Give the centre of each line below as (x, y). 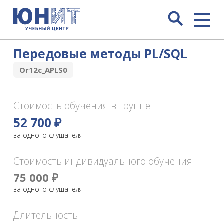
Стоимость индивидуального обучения (103, 161)
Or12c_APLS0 (43, 70)
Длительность (45, 215)
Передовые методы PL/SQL (100, 54)
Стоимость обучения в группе (82, 106)
